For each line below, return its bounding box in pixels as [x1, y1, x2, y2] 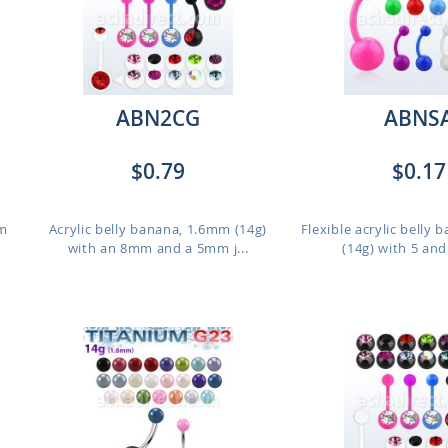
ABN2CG [115, 104, 200, 132]
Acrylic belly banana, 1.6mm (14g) [48, 220, 268, 238]
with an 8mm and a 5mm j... [67, 239, 249, 257]
